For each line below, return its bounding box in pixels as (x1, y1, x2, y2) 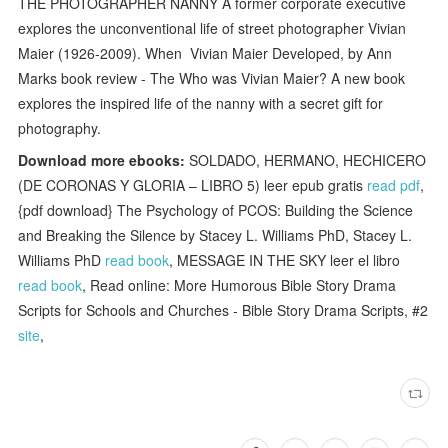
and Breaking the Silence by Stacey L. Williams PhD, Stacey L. (18, 224, 413, 245)
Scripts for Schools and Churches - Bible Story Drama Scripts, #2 (18, 299, 429, 320)
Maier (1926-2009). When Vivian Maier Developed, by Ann (18, 42, 393, 63)
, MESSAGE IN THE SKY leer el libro (169, 249, 401, 270)
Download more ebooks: (18, 149, 186, 170)
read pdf (367, 174, 421, 195)
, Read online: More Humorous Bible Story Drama (82, 274, 397, 295)
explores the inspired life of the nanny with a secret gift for (18, 92, 384, 113)
